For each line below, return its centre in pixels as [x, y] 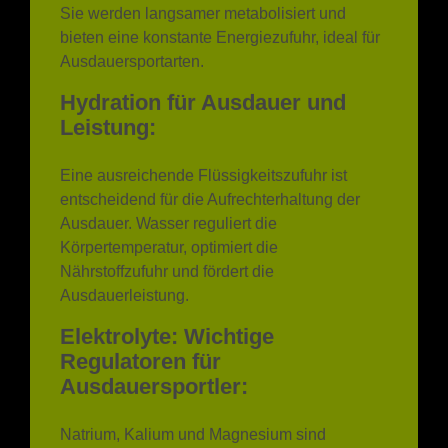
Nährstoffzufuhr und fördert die [167, 219]
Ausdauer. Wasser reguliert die [168, 171]
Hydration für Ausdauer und [203, 49]
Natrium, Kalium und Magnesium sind [193, 382]
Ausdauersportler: [154, 334]
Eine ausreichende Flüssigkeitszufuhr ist [203, 123]
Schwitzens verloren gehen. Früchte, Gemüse [221, 430]
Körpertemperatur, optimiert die [169, 195]
